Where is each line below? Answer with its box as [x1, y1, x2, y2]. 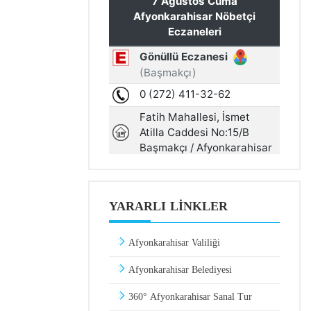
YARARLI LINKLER [109, 199, 228, 214]
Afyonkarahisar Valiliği [126, 237, 220, 249]
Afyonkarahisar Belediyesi [126, 264, 232, 276]
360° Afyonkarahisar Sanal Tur [126, 292, 252, 303]
